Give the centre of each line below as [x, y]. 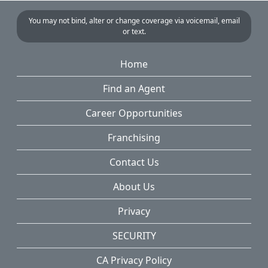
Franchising [134, 138]
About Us [134, 187]
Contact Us [134, 162]
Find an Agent [134, 89]
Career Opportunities [134, 113]
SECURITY [134, 236]
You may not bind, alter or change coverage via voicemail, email [134, 21]
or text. [134, 32]
